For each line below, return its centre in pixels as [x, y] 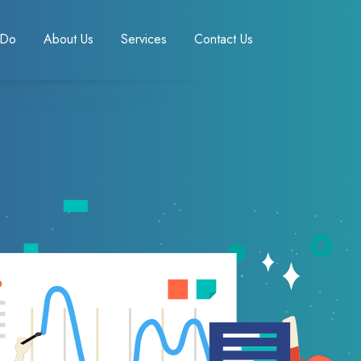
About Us [68, 39]
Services [144, 39]
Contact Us [224, 39]
